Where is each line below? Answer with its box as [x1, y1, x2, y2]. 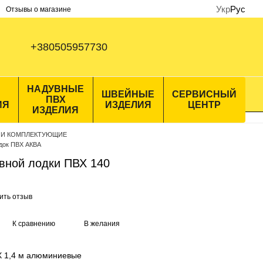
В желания [84, 219, 120, 228]
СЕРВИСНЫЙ [172, 89, 237, 99]
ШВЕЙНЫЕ [102, 89, 154, 99]
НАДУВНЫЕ [27, 84, 84, 94]
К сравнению [12, 219, 55, 228]
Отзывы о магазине [6, 5, 71, 14]
